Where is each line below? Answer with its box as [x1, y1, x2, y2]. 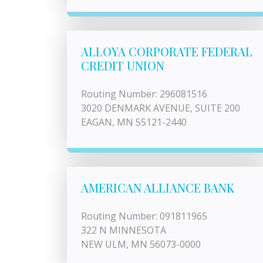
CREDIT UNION [81, 58, 164, 73]
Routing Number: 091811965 [81, 210, 207, 222]
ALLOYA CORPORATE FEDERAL [81, 43, 252, 59]
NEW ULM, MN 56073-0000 [81, 238, 201, 251]
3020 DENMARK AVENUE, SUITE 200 [81, 102, 240, 114]
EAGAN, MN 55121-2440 [81, 116, 187, 129]
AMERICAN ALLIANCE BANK [81, 180, 234, 195]
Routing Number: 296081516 [81, 87, 207, 100]
